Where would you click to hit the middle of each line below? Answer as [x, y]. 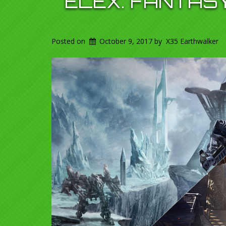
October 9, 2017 [126, 41]
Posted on [69, 41]
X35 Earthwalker [192, 41]
